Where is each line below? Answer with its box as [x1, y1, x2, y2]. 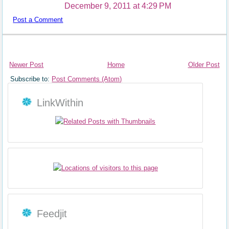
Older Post [188, 60, 220, 68]
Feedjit [37, 208, 67, 220]
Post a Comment [13, 15, 63, 24]
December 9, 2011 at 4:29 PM [64, 1, 172, 10]
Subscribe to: [10, 75, 52, 83]
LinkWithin [37, 97, 84, 108]
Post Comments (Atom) [52, 75, 122, 83]
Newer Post [9, 60, 44, 68]
